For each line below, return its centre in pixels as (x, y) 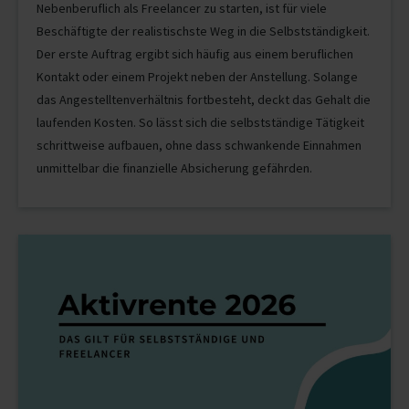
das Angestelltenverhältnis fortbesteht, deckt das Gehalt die (204, 100)
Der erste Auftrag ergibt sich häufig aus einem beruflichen (195, 54)
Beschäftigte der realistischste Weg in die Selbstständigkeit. (203, 31)
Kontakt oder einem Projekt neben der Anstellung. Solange (197, 77)
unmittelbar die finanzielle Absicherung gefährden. (174, 168)
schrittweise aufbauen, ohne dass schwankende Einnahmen (199, 146)
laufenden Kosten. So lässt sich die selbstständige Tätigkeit (200, 123)
